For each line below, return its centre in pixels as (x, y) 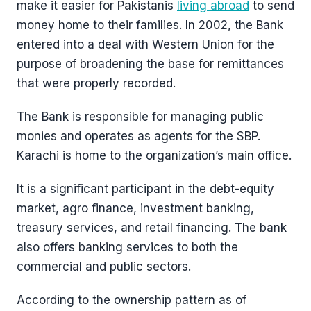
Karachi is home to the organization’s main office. (154, 155)
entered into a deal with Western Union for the (145, 44)
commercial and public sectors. (104, 267)
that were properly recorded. (96, 83)
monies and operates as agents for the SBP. (138, 136)
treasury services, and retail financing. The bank (152, 228)
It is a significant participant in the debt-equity (145, 189)
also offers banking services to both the (127, 247)
